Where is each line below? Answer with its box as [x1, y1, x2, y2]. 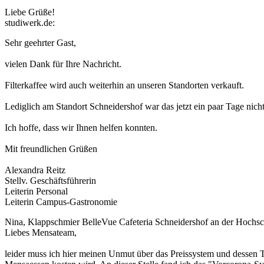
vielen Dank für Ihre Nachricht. [5, 59, 121, 70]
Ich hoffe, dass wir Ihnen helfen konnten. [5, 123, 157, 133]
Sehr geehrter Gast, [5, 38, 76, 48]
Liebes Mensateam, [5, 227, 77, 238]
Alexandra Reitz [5, 165, 65, 176]
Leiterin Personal [5, 186, 68, 197]
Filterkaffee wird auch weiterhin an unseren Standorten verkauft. [5, 80, 244, 91]
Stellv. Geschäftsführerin [5, 176, 96, 186]
